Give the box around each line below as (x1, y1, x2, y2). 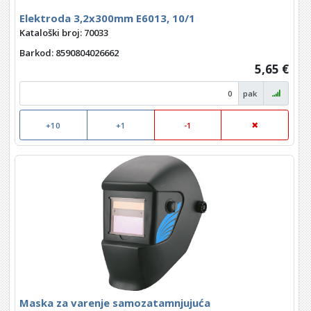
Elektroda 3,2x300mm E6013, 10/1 (19, 10, 195, 25)
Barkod (19, 46, 51, 59)
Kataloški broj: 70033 (19, 26, 108, 40)
